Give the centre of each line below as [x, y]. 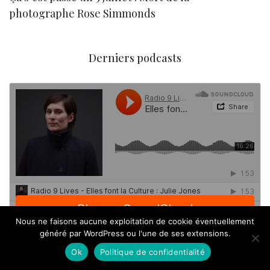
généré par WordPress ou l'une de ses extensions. [135, 233]
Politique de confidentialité [152, 252]
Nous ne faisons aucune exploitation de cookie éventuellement [135, 221]
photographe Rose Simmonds [82, 13]
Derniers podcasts [135, 58]
